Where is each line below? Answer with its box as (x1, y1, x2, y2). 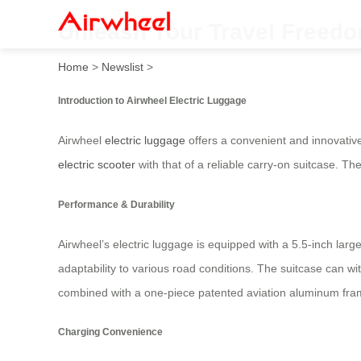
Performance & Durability (58, 198, 175, 210)
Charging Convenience (58, 326, 163, 338)
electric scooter (58, 158, 135, 172)
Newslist (102, 60, 143, 73)
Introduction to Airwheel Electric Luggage (58, 94, 247, 106)
